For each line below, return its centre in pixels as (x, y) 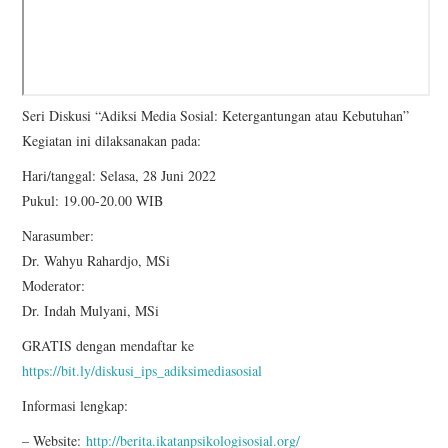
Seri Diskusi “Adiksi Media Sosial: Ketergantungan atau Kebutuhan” (216, 115)
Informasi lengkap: (75, 405)
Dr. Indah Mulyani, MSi (91, 310)
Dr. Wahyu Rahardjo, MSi (96, 260)
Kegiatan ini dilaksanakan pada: (112, 140)
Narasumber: (58, 235)
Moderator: (54, 285)
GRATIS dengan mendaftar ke (108, 345)
